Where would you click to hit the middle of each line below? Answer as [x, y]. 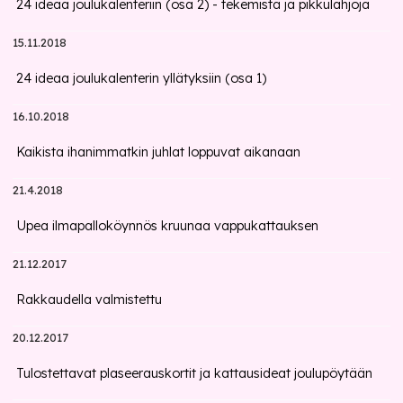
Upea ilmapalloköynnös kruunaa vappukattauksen [168, 226]
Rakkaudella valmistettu [90, 300]
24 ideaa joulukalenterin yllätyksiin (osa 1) [142, 78]
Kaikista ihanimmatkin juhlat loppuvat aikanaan [159, 152]
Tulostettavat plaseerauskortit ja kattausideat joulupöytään [195, 373]
